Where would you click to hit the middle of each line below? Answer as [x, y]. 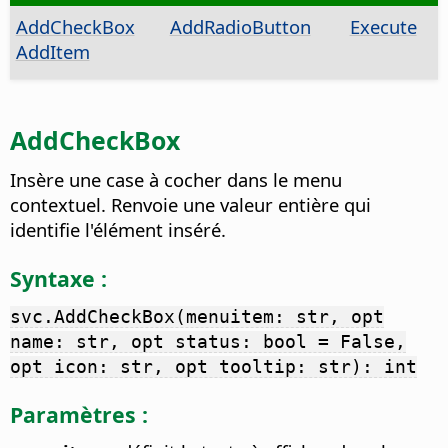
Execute [383, 27]
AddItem [52, 52]
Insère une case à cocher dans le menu [176, 180]
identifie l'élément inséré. [118, 230]
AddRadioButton [240, 27]
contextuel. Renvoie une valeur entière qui [190, 205]
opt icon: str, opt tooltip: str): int [213, 367]
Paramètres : [79, 414]
